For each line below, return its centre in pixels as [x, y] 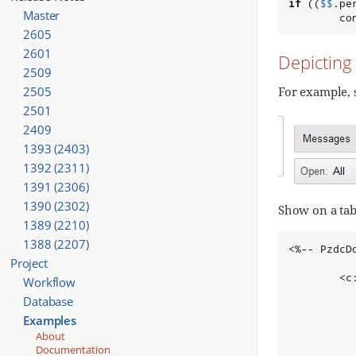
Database [48, 301]
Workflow [49, 282]
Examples [50, 320]
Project [29, 263]
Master [42, 15]
